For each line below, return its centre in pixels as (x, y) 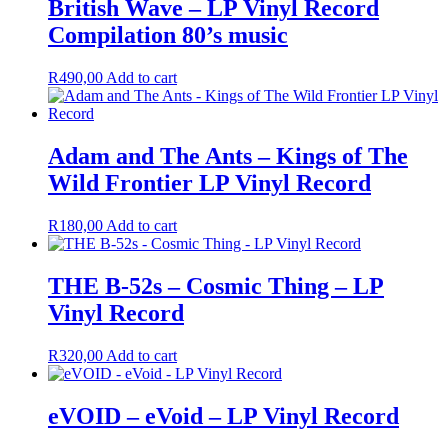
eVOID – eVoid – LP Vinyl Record (223, 415)
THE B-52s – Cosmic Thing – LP (216, 285)
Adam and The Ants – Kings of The (228, 155)
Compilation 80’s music (168, 35)
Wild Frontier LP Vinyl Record (209, 182)
